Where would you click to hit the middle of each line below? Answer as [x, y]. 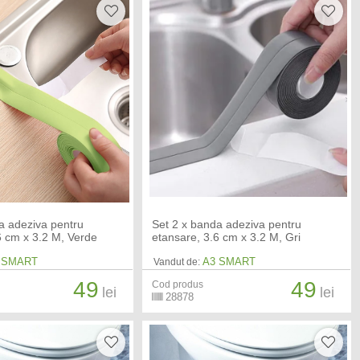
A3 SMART [229, 261]
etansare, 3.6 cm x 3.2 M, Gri [226, 237]
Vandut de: [176, 262]
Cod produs [177, 284]
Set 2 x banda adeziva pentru [226, 224]
